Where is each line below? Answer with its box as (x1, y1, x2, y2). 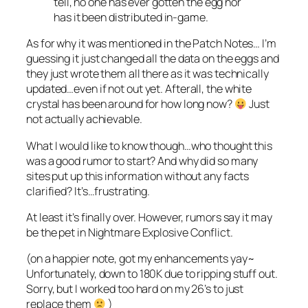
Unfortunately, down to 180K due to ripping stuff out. (26, 266, 278, 282)
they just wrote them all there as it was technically (26, 66, 269, 82)
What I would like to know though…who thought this (26, 137, 273, 153)
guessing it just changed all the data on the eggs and (26, 51, 279, 67)
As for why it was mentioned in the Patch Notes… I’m (26, 36, 276, 52)
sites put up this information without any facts (26, 168, 250, 184)
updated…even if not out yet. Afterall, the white (26, 81, 252, 97)
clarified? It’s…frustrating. (26, 183, 151, 199)
